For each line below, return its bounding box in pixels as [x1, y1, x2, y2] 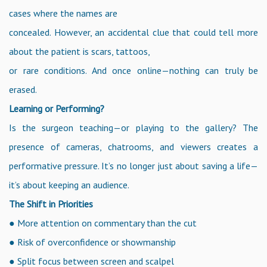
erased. [9, 83, 37, 95]
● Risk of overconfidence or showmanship [9, 235, 176, 248]
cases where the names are [9, 7, 117, 19]
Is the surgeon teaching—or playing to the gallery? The [9, 121, 258, 133]
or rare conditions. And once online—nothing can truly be [9, 64, 258, 76]
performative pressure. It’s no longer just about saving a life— [9, 159, 258, 172]
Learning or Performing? [9, 102, 104, 114]
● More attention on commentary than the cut [9, 216, 197, 229]
